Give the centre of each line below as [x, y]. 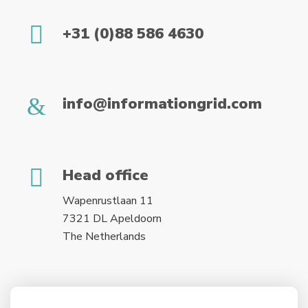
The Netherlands [104, 236]
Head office [106, 175]
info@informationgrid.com [162, 103]
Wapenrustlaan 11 [108, 200]
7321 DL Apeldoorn [112, 218]
